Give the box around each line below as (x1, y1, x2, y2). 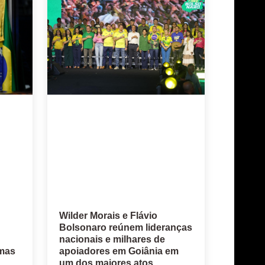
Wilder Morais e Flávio (59, 211, 157, 221)
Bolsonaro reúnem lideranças (59, 222, 192, 233)
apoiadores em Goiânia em (59, 246, 179, 257)
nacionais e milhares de (59, 234, 165, 245)
